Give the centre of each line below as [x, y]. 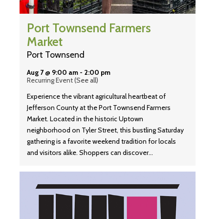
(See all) [86, 80]
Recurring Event [51, 80]
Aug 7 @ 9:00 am [53, 73]
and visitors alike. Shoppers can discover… [90, 153]
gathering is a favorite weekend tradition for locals [101, 142]
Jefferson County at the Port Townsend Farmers [99, 108]
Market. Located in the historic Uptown [85, 119]
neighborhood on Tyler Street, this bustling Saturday [105, 130]
